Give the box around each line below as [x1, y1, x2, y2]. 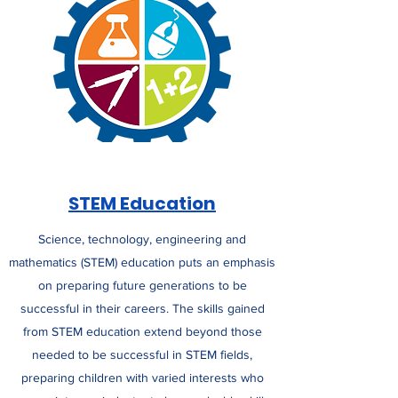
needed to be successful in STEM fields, [32, 347, 252, 362]
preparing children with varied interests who [20, 370, 264, 385]
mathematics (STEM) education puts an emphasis [9, 255, 275, 269]
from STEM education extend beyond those [22, 324, 262, 338]
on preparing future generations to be [37, 278, 247, 292]
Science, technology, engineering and [38, 232, 246, 246]
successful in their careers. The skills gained [20, 301, 265, 315]
